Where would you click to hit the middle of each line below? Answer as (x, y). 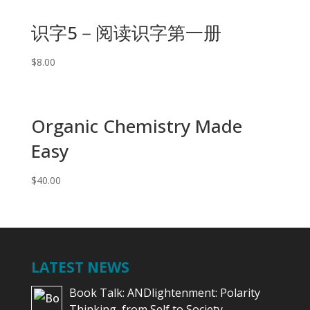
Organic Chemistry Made (136, 126)
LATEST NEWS (80, 267)
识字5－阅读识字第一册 (126, 32)
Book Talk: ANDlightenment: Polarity (164, 293)
